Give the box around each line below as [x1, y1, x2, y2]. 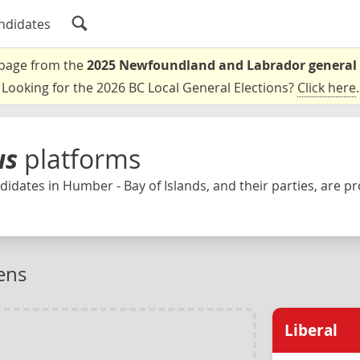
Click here [297, 79, 356, 96]
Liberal [284, 319, 337, 341]
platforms [24, 141, 141, 176]
